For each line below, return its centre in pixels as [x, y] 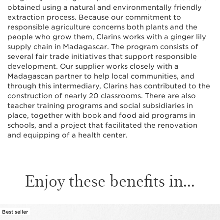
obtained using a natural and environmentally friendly [105, 8]
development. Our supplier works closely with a [93, 67]
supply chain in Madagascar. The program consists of [103, 47]
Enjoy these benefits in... [110, 180]
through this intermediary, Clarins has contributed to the [109, 86]
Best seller [15, 212]
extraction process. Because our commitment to [94, 17]
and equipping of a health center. [68, 135]
